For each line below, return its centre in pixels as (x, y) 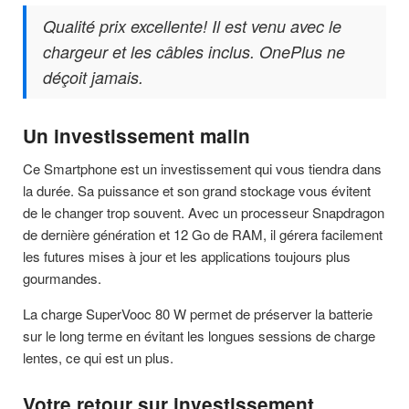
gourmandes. (62, 278)
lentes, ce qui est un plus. (98, 357)
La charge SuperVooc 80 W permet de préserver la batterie (198, 313)
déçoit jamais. (93, 78)
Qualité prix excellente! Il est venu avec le (192, 26)
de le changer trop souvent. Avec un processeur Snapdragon (204, 212)
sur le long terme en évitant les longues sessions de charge (199, 335)
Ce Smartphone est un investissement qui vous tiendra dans (202, 168)
